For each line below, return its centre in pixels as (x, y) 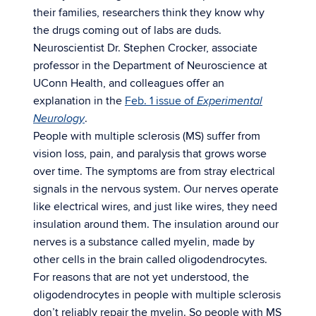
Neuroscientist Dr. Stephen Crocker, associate (145, 48)
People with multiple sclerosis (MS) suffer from (147, 136)
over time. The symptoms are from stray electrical (154, 171)
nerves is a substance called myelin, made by (144, 242)
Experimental (230, 101)
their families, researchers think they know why (149, 13)
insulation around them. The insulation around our (156, 224)
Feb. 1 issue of (161, 101)
